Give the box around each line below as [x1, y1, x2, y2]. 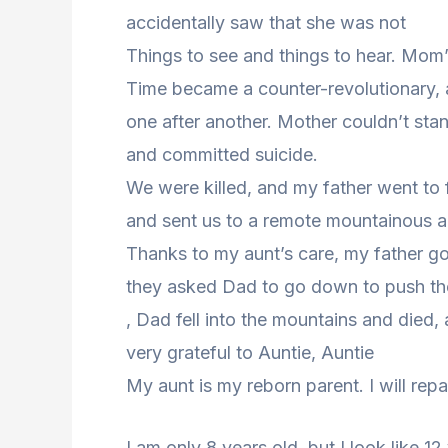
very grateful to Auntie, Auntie [126, 342, 374, 364]
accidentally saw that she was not [126, 12, 406, 34]
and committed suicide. [126, 144, 318, 166]
